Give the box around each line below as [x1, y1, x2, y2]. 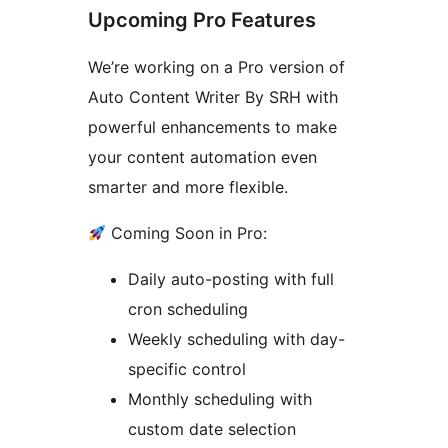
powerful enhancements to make [88, 116, 337, 137]
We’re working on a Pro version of [88, 56, 345, 77]
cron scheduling [128, 298, 248, 319]
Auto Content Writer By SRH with [88, 86, 338, 107]
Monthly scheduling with [128, 388, 312, 409]
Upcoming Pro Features [88, 7, 316, 32]
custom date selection [128, 418, 296, 439]
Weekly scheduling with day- [128, 328, 345, 349]
